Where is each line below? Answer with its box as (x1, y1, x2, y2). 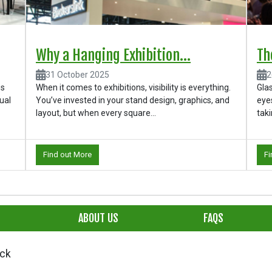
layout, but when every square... (35, 108, 156, 118)
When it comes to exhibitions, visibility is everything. (35, 83, 231, 93)
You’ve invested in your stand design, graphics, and (35, 95, 229, 106)
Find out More (42, 150, 92, 160)
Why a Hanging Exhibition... (35, 46, 191, 65)
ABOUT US (78, 211, 118, 225)
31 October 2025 (45, 70, 109, 80)
